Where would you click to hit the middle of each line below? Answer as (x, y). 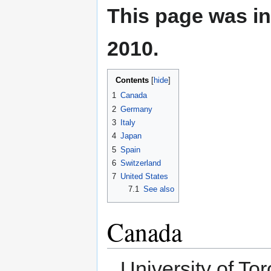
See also (158, 189)
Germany (136, 109)
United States (144, 177)
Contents (132, 80)
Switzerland (141, 163)
